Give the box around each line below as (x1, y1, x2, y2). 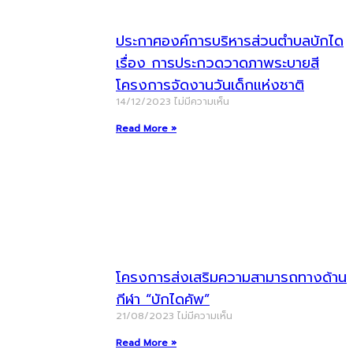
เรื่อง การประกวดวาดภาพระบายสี (116, 52, 319, 74)
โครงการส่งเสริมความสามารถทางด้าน (116, 266, 347, 288)
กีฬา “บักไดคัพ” (116, 288, 210, 310)
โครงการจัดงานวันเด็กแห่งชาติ (116, 74, 304, 96)
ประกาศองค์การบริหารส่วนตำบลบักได (116, 30, 344, 52)
